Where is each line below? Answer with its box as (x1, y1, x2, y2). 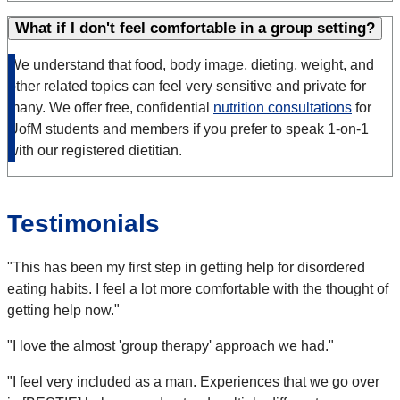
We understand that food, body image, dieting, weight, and (8, 57, 374, 73)
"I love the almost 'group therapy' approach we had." (7, 338, 337, 354)
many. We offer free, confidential (8, 100, 213, 116)
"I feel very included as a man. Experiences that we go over (7, 374, 379, 390)
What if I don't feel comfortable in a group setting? (15, 20, 375, 37)
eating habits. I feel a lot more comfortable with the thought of (7, 281, 388, 297)
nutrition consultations (213, 100, 352, 116)
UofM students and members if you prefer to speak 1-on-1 (8, 121, 369, 137)
